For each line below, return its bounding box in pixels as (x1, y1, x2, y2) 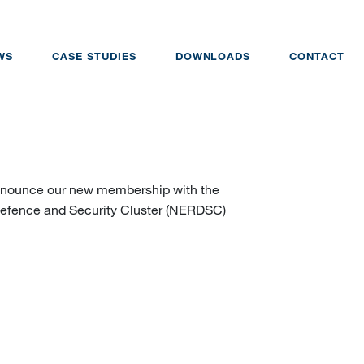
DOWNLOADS (175, 52, 251, 63)
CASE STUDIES (52, 52, 136, 63)
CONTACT (289, 52, 344, 63)
